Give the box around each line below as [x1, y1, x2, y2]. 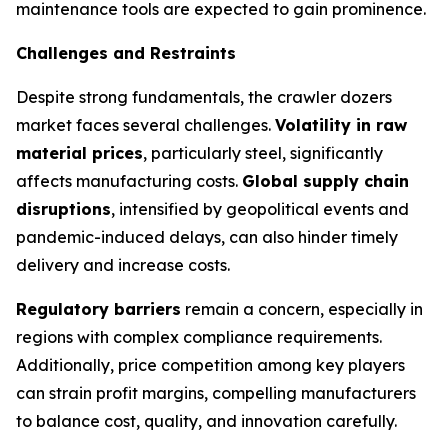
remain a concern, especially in [181, 299, 423, 319]
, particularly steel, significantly [143, 143, 383, 163]
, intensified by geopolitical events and [111, 199, 409, 219]
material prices [16, 143, 143, 163]
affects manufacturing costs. [16, 171, 242, 191]
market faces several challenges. [16, 115, 275, 135]
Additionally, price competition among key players [16, 355, 405, 375]
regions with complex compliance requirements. [16, 327, 382, 347]
